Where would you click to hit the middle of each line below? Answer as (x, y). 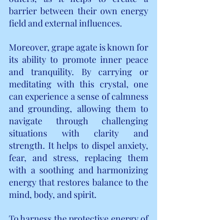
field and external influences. (66, 23)
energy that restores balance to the (79, 182)
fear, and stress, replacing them (79, 157)
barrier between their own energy (79, 11)
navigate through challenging (79, 121)
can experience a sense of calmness (79, 96)
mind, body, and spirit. (53, 194)
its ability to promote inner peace (79, 59)
